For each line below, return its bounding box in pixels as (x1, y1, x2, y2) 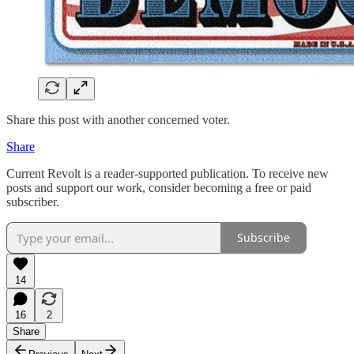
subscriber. (6, 194, 59, 209)
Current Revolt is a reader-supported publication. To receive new (6, 166, 329, 180)
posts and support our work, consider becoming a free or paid (6, 180, 311, 194)
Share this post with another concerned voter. (6, 112, 230, 126)
